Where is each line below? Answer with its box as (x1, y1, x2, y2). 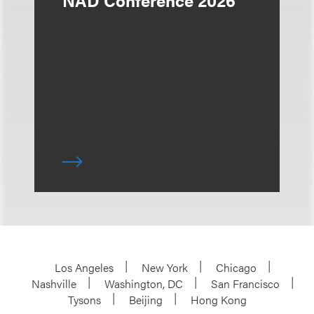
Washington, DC (104, 275, 183, 292)
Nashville (32, 275, 76, 292)
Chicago (216, 259, 257, 275)
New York (142, 259, 188, 275)
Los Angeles (55, 259, 114, 275)
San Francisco (211, 275, 280, 292)
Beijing (128, 291, 163, 308)
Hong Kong (190, 291, 247, 308)
